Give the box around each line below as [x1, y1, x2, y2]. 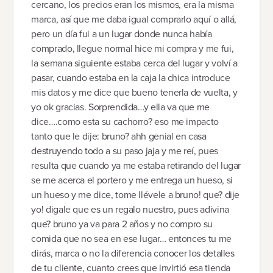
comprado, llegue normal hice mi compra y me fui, [31, 41, 234, 56]
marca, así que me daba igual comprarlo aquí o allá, [31, 12, 237, 27]
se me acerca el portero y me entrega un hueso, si [31, 173, 233, 188]
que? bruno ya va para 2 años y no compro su [31, 217, 213, 232]
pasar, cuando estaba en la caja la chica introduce [31, 71, 230, 85]
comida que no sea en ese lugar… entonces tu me [31, 232, 232, 246]
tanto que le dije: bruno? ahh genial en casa [31, 129, 207, 144]
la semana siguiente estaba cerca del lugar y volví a [31, 56, 238, 71]
